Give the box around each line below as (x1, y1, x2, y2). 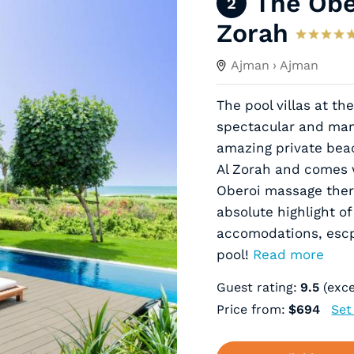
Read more (252, 247, 324, 262)
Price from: (217, 302, 289, 317)
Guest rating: (217, 280, 301, 295)
